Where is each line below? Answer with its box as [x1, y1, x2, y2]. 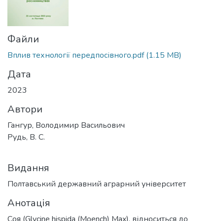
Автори [7, 103, 42, 116]
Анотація [7, 196, 50, 210]
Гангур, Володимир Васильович [7, 120, 125, 131]
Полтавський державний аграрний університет [7, 179, 186, 189]
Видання [7, 161, 49, 175]
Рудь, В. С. [7, 132, 45, 143]
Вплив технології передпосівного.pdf [7, 50, 144, 61]
